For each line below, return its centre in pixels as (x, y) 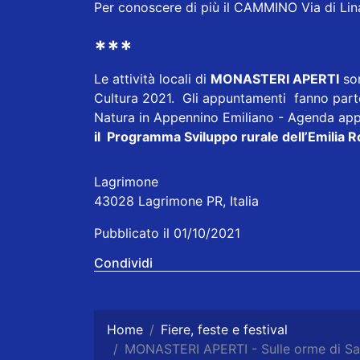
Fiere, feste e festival (224, 330)
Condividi (123, 263)
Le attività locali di (152, 79)
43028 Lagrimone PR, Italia (176, 201)
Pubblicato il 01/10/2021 (167, 233)
